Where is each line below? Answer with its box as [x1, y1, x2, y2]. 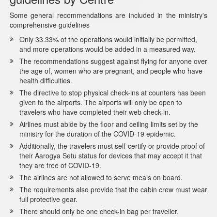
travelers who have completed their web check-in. [19, 107, 170, 117]
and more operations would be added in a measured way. [19, 44, 196, 54]
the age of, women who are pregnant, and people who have [19, 65, 202, 76]
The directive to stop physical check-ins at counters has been [19, 87, 206, 97]
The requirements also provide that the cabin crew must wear [19, 184, 207, 194]
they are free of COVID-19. [19, 160, 101, 170]
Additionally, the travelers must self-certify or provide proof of [19, 140, 205, 151]
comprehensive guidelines [10, 19, 90, 30]
